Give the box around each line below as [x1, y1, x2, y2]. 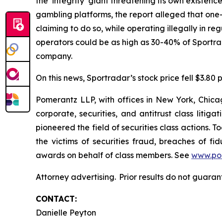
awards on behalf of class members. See [36, 150, 191, 160]
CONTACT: [36, 193, 77, 204]
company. [36, 51, 74, 61]
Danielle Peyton [36, 207, 98, 218]
